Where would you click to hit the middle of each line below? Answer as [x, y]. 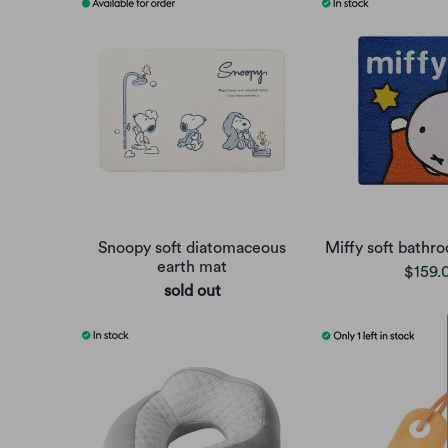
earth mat [192, 266]
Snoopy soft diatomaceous [192, 247]
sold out [192, 290]
